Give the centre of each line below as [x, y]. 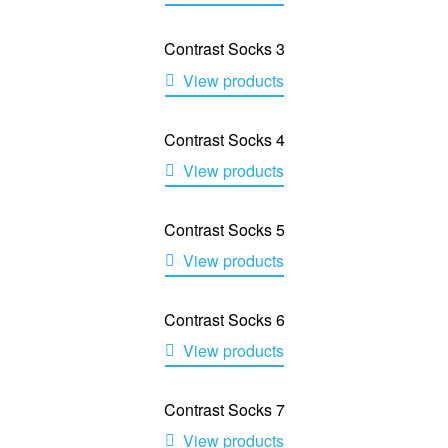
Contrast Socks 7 [224, 410]
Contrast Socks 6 [224, 319]
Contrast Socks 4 [224, 139]
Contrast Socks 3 [224, 49]
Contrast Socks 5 [224, 229]
